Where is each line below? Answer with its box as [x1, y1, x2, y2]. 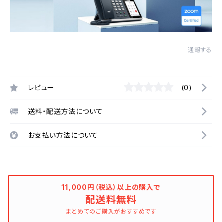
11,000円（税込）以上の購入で [61, 182, 161, 191]
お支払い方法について [28, 130, 98, 139]
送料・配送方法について [28, 107, 103, 116]
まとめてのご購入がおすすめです [65, 207, 157, 215]
